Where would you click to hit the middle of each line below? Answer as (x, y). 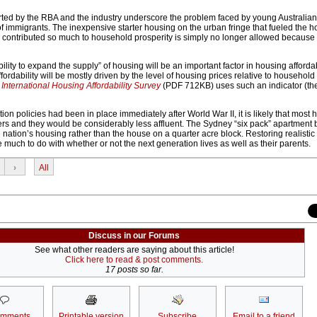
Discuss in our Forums (134, 236)
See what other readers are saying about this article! (134, 250)
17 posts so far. (134, 270)
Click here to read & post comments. (134, 260)
